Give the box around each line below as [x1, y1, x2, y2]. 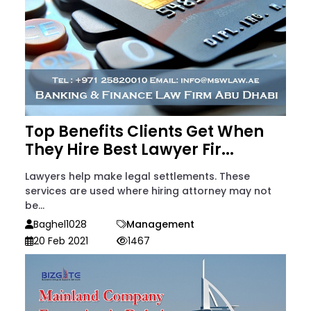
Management [126, 217, 194, 232]
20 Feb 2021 [33, 234, 88, 249]
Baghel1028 [33, 217, 87, 232]
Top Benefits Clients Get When [25, 121, 264, 143]
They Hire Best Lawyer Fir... [25, 139, 234, 161]
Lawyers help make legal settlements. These [25, 169, 250, 184]
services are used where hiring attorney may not [25, 184, 271, 199]
